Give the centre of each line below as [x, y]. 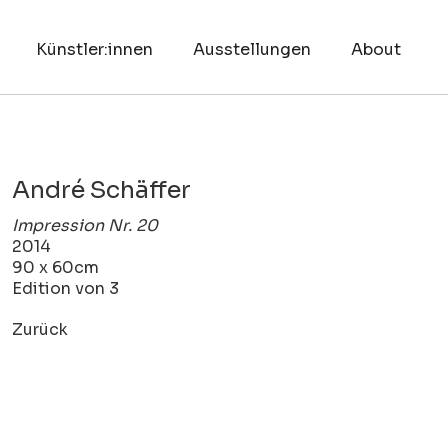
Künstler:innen [94, 49]
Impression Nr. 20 [85, 225]
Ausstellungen [251, 49]
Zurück [40, 329]
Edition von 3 [66, 288]
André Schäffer [102, 189]
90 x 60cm [56, 267]
